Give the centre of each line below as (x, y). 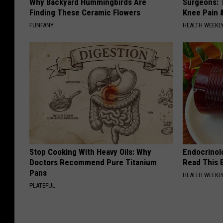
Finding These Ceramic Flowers (85, 13)
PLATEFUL (42, 186)
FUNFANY (42, 25)
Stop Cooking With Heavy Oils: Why (90, 152)
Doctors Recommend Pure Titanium (93, 163)
